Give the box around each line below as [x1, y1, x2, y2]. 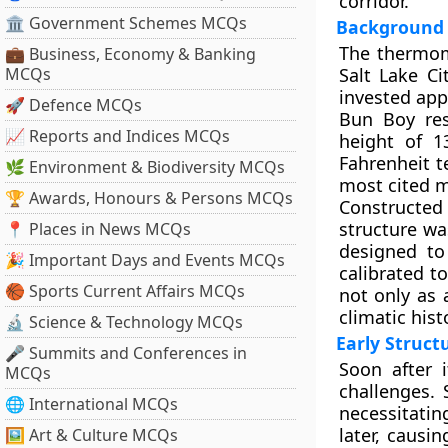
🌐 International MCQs [5, 393, 178, 415]
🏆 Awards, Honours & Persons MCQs [5, 187, 293, 209]
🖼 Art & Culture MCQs [5, 424, 178, 446]
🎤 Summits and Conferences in [5, 342, 247, 364]
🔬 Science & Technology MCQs [5, 311, 243, 333]
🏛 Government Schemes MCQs [5, 12, 247, 34]
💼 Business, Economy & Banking [5, 43, 256, 65]
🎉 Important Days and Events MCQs [5, 249, 285, 271]
